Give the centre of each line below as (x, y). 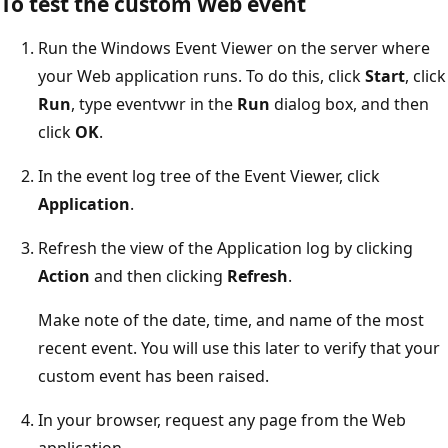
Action (64, 275)
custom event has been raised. (153, 375)
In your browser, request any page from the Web (222, 419)
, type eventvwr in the (154, 103)
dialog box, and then (349, 103)
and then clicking (158, 275)
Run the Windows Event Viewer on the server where (234, 47)
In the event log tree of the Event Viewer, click (209, 175)
